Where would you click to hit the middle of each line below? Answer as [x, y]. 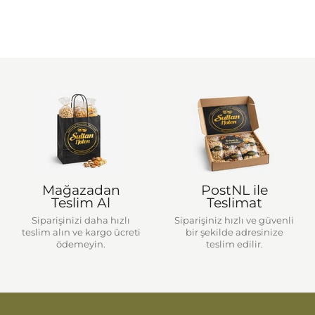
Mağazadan [81, 190]
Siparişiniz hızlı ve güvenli [234, 221]
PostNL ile [234, 190]
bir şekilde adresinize [234, 233]
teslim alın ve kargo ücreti [81, 233]
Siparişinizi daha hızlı [81, 221]
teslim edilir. [234, 245]
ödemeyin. [81, 245]
